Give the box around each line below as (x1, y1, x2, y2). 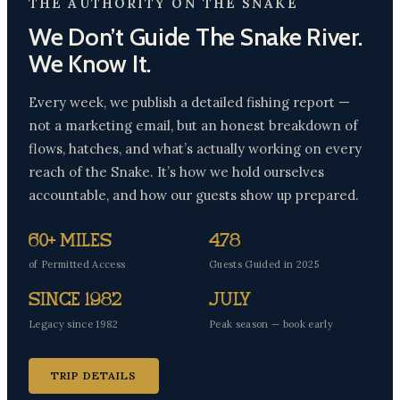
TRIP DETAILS (51, 368, 137, 382)
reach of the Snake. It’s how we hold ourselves (29, 162, 324, 180)
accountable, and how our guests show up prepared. (29, 186, 359, 204)
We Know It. (29, 48, 152, 79)
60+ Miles (29, 230, 112, 252)
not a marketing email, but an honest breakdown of (29, 116, 358, 134)
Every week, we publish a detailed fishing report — (29, 93, 350, 111)
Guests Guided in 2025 (209, 258, 319, 271)
